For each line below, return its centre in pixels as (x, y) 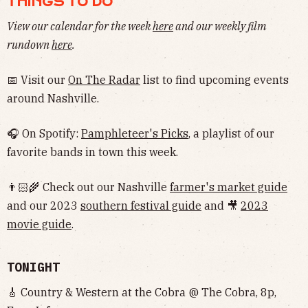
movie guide (39, 224)
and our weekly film (220, 26)
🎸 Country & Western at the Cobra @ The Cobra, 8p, (142, 292)
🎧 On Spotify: (44, 133)
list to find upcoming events (214, 79)
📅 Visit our (37, 79)
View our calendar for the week (80, 26)
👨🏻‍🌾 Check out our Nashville (88, 187)
